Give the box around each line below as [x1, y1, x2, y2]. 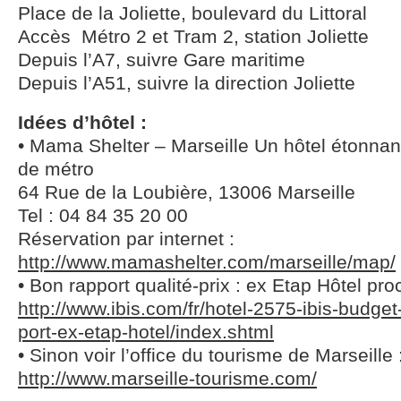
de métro [18, 158, 94, 179]
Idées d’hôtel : [18, 112, 147, 132]
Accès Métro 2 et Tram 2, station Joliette [18, 26, 369, 47]
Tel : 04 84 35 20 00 [18, 205, 188, 226]
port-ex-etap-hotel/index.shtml [18, 321, 274, 342]
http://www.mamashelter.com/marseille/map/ [18, 252, 396, 272]
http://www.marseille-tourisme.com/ [18, 368, 317, 388]
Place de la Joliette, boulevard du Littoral [18, 3, 367, 23]
